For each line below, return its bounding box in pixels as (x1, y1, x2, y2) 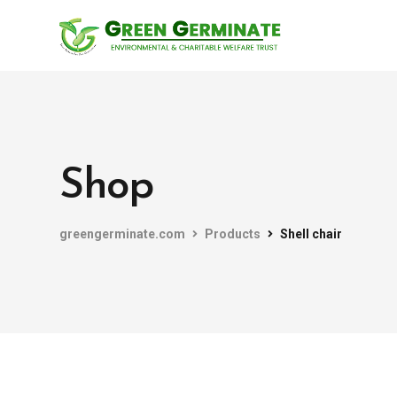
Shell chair (280, 227, 342, 241)
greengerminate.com (59, 227, 185, 241)
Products (205, 227, 261, 241)
